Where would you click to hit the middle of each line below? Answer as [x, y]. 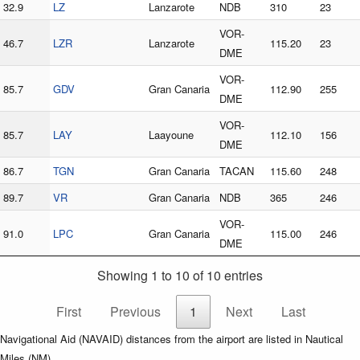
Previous [135, 312]
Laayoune [171, 134]
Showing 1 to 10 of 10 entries [180, 276]
